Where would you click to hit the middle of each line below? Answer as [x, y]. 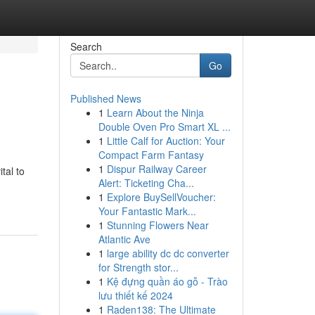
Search [86, 46]
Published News [105, 98]
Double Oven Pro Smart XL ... [164, 127]
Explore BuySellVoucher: [161, 197]
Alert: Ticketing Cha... [146, 183]
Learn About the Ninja [155, 112]
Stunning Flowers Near [157, 225]
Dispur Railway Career [156, 169]
